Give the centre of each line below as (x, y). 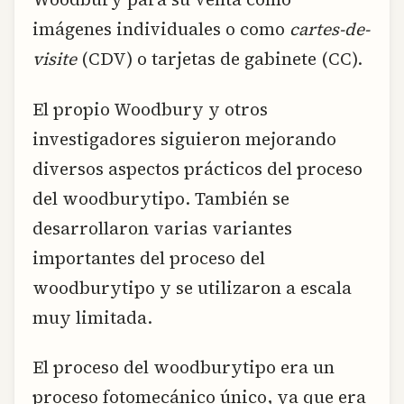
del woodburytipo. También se (161, 198)
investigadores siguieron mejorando (184, 138)
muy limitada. (92, 317)
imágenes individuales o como (161, 29)
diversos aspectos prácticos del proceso (197, 168)
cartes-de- (330, 29)
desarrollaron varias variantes (162, 228)
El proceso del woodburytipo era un (184, 367)
